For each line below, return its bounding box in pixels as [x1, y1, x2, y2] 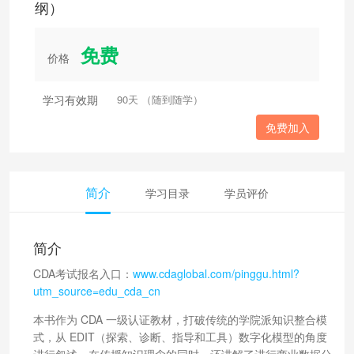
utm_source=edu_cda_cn [33, 282, 160, 299]
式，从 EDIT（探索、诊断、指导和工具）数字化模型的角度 [33, 328, 327, 345]
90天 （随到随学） [117, 91, 203, 107]
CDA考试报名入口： [33, 265, 133, 281]
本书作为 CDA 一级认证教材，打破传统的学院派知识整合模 [33, 311, 327, 327]
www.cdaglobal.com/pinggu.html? [133, 265, 299, 281]
